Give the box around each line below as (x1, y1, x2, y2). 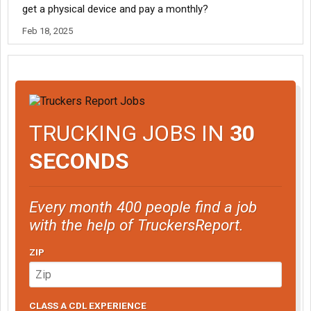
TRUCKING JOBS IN (29, 119, 230, 146)
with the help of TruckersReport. (29, 215, 244, 234)
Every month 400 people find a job (29, 197, 257, 216)
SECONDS (29, 147, 129, 174)
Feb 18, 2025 (22, 26, 73, 36)
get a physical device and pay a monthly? (22, 3, 208, 15)
